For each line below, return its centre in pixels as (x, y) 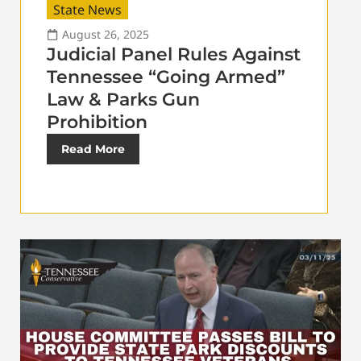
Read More (93, 149)
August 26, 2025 (106, 35)
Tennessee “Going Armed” (166, 77)
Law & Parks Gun (123, 100)
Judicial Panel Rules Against (174, 55)
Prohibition (97, 122)
